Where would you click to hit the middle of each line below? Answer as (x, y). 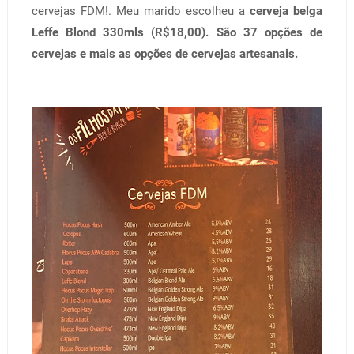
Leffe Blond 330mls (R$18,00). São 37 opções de (177, 32)
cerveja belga (286, 11)
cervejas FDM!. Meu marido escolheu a (141, 11)
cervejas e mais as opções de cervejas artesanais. (164, 53)
